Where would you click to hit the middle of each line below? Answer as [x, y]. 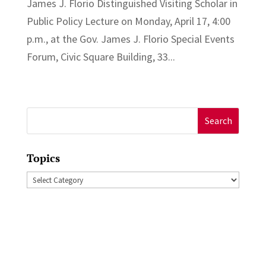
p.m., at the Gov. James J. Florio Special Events [130, 39]
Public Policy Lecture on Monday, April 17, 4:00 [128, 21]
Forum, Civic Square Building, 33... [101, 56]
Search [41, 116]
